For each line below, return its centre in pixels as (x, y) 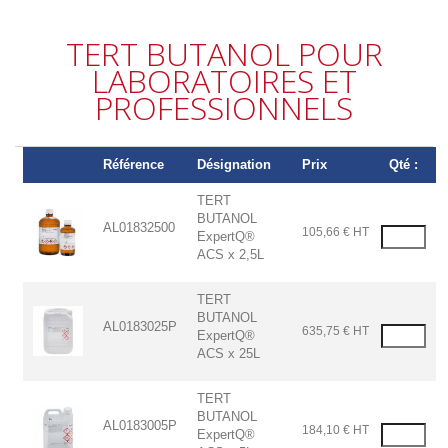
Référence (134, 165)
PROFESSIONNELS (224, 108)
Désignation (234, 165)
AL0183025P (140, 327)
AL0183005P (140, 426)
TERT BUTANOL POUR (224, 54)
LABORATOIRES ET (224, 81)
